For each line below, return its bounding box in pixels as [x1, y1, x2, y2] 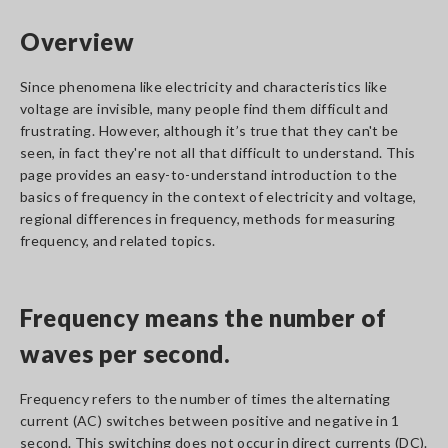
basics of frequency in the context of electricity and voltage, [20, 188, 417, 205]
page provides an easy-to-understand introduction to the [20, 166, 398, 183]
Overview [20, 27, 135, 56]
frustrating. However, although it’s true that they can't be [20, 122, 399, 139]
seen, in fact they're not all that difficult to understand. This [20, 144, 416, 161]
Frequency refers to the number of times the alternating [20, 390, 391, 407]
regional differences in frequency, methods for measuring [20, 210, 396, 227]
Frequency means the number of [20, 303, 387, 332]
